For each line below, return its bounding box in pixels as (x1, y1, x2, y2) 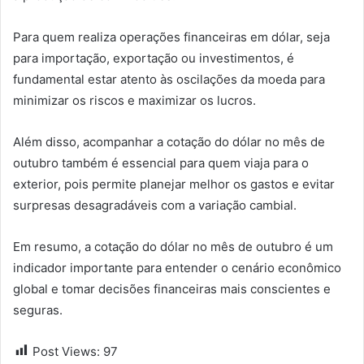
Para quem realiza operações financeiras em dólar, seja (13, 28, 330, 45)
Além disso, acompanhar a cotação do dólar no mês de (13, 133, 325, 149)
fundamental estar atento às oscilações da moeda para (13, 71, 325, 87)
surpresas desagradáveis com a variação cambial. (13, 197, 297, 213)
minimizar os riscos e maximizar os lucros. (13, 92, 256, 108)
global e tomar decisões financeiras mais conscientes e (13, 280, 331, 297)
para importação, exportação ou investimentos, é (13, 50, 294, 66)
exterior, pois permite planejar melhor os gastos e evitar (13, 175, 335, 192)
